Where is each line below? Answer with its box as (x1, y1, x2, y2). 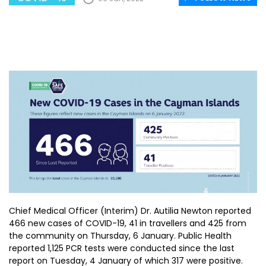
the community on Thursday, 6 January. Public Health (9, 230, 232, 242)
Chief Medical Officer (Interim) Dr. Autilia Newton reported (9, 205, 251, 217)
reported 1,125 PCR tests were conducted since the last (9, 242, 235, 254)
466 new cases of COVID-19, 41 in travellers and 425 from (9, 217, 246, 229)
